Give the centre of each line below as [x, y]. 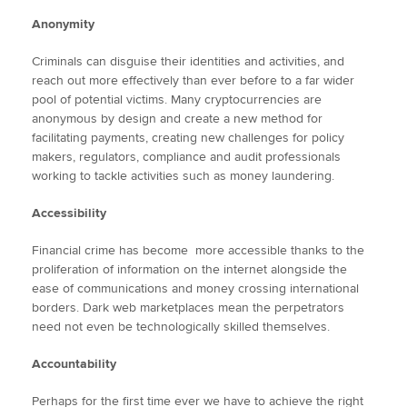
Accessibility [71, 213]
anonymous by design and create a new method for [177, 118]
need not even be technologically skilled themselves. [181, 326]
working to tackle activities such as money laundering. [185, 175]
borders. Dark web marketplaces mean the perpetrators [188, 307]
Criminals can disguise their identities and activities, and [188, 61]
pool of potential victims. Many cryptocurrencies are [177, 99]
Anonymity [63, 24]
